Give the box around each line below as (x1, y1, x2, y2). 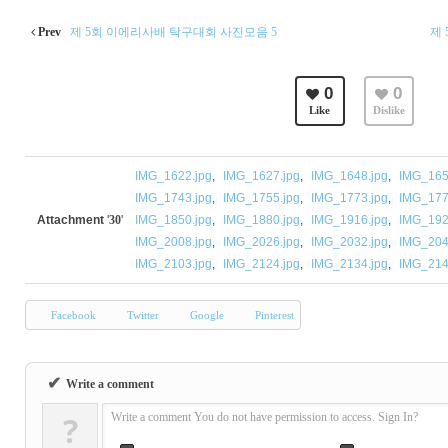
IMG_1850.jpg (135, 213, 212, 227)
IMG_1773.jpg (311, 191, 388, 205)
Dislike (372, 104, 405, 116)
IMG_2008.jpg (135, 235, 212, 249)
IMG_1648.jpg (311, 169, 388, 183)
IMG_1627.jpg (223, 169, 300, 183)
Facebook (48, 309, 96, 321)
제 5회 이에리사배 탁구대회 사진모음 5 (67, 25, 277, 39)
